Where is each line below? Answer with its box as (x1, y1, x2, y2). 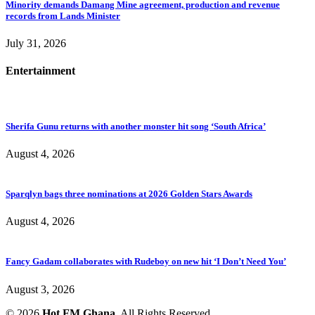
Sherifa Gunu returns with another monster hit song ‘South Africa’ (6, 120, 266, 131)
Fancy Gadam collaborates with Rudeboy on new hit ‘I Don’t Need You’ (6, 256, 286, 267)
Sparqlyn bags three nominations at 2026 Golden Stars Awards (6, 188, 252, 200)
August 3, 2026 (6, 283, 75, 295)
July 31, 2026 (6, 37, 66, 49)
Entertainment (6, 65, 75, 77)
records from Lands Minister (6, 10, 120, 21)
